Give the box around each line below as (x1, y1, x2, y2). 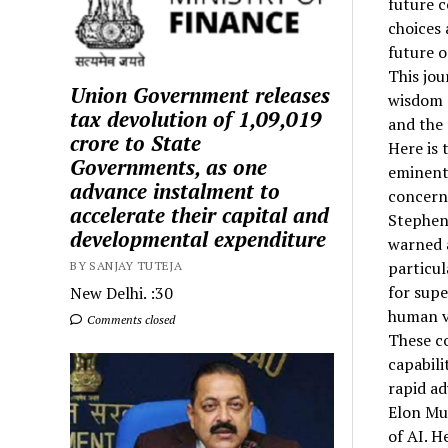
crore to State (70, 128, 202, 157)
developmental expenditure (70, 224, 327, 253)
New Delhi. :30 (70, 281, 174, 304)
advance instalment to (70, 176, 281, 205)
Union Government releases (70, 80, 331, 109)
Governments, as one (70, 152, 268, 181)
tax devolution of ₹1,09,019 (70, 104, 323, 133)
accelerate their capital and (70, 200, 330, 229)
